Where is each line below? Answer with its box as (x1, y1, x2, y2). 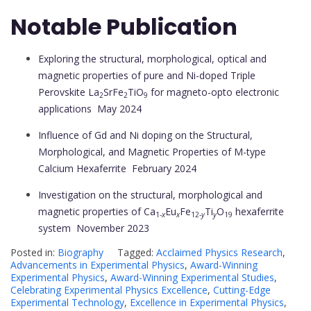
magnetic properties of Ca (38, 205, 155, 219)
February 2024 (129, 162, 196, 176)
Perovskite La (38, 85, 99, 99)
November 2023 (71, 221, 149, 235)
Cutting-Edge (213, 283, 271, 297)
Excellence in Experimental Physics (130, 296, 284, 310)
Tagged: (117, 246, 156, 260)
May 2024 (92, 102, 142, 116)
